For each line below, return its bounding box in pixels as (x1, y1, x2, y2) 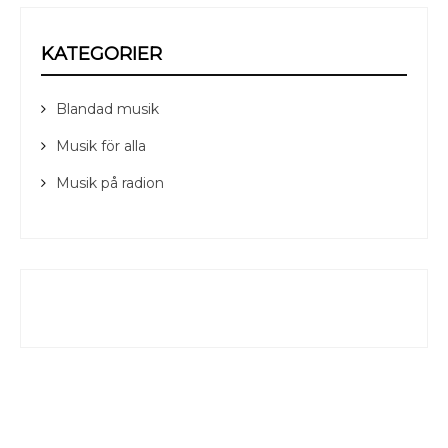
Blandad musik (56, 99, 159, 118)
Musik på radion (56, 173, 164, 192)
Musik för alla (56, 136, 146, 155)
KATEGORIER (41, 42, 162, 65)
